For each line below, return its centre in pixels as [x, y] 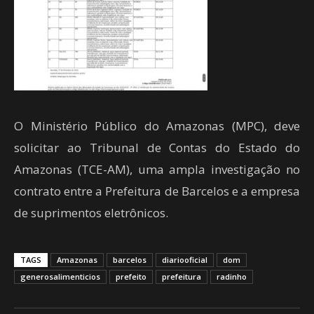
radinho [232, 277]
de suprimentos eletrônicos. [91, 213]
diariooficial [185, 260]
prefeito [131, 277]
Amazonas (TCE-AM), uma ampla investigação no [157, 169]
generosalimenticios [60, 277]
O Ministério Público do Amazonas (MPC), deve [157, 126]
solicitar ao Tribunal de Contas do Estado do [157, 148]
